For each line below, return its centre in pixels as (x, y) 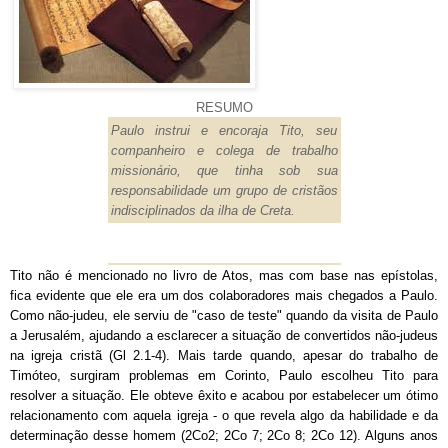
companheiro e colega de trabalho (224, 150)
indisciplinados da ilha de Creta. (202, 210)
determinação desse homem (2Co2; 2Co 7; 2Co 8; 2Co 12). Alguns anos (224, 435)
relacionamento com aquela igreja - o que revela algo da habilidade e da (224, 415)
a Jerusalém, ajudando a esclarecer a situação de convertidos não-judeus (224, 335)
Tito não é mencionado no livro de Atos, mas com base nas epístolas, (224, 275)
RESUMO (224, 107)
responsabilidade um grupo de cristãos (224, 190)
